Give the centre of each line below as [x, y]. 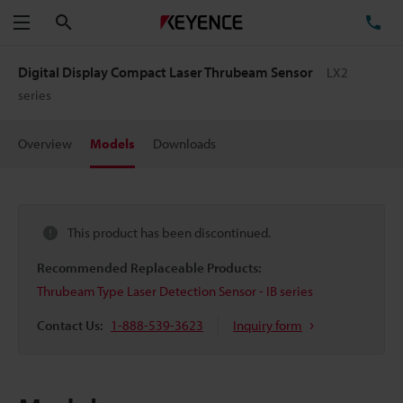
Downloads [184, 143]
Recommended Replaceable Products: [149, 267]
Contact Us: [70, 325]
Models [112, 143]
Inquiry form [268, 325]
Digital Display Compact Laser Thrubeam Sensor [167, 72]
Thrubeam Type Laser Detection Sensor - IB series [175, 291]
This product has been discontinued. [169, 233]
